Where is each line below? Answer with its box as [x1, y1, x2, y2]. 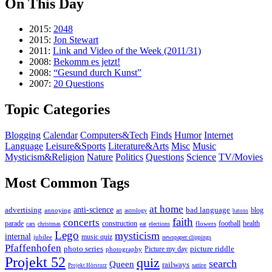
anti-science [73, 205, 114, 215]
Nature [87, 152, 113, 163]
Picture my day [144, 245, 188, 254]
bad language [186, 205, 230, 215]
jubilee [33, 233, 52, 241]
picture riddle [190, 245, 234, 254]
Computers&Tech [80, 130, 148, 141]
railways [162, 260, 189, 270]
